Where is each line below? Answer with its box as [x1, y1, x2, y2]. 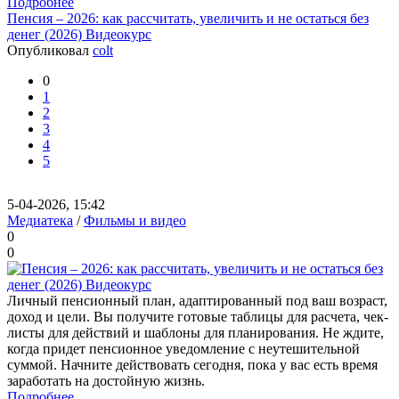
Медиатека [7, 213, 73, 228]
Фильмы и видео [84, 213, 186, 228]
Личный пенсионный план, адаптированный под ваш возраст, [7, 293, 387, 308]
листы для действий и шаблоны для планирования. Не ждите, [7, 325, 384, 340]
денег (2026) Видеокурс [7, 27, 151, 42]
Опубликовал [7, 43, 93, 58]
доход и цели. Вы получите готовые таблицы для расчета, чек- [7, 309, 388, 324]
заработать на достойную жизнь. [7, 373, 205, 388]
